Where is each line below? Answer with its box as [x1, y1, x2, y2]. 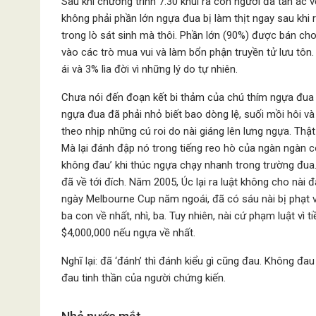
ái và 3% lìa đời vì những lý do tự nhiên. [61, 63, 238, 75]
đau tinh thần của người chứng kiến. [61, 272, 226, 284]
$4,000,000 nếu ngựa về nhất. [61, 226, 195, 239]
